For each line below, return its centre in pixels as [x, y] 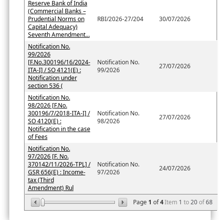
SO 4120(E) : [44, 121]
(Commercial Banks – [57, 11]
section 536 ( [45, 86]
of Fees [38, 137]
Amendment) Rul [51, 188]
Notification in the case [59, 129]
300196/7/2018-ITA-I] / [59, 113]
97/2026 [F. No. [48, 157]
